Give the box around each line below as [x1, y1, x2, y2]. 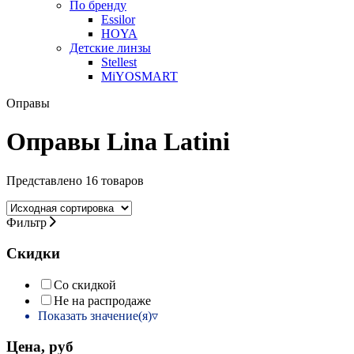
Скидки [6, 244, 60, 262]
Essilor [101, 13, 135, 26]
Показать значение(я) [38, 309, 152, 323]
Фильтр [6, 215, 50, 229]
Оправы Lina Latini [6, 127, 230, 156]
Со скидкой [54, 278, 116, 292]
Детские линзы [70, 41, 151, 55]
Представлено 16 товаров [6, 173, 144, 187]
